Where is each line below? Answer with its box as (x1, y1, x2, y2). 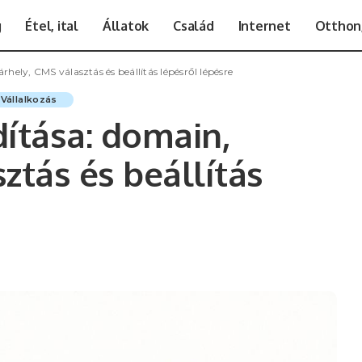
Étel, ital (25, 17, 78, 34)
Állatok (102, 17, 149, 34)
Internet (238, 17, 291, 34)
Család (173, 17, 214, 34)
